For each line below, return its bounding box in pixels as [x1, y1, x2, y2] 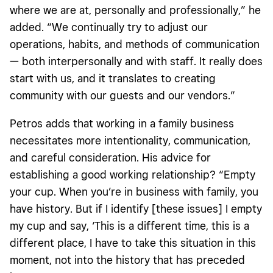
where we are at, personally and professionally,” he [10, 3, 261, 16]
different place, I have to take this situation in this [10, 236, 256, 249]
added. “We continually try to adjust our [10, 20, 208, 34]
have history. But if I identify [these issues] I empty [10, 202, 262, 215]
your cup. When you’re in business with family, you [10, 185, 258, 198]
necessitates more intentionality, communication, [10, 133, 250, 147]
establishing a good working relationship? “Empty [10, 168, 255, 181]
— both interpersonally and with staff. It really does [10, 54, 263, 68]
